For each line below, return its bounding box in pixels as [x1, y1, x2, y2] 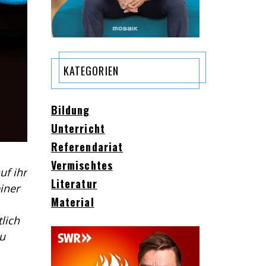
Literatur [51, 175, 97, 191]
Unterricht [51, 120, 105, 136]
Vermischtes [51, 157, 113, 173]
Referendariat [51, 138, 123, 154]
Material [51, 194, 94, 210]
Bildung [51, 102, 90, 118]
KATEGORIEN [64, 62, 119, 78]
